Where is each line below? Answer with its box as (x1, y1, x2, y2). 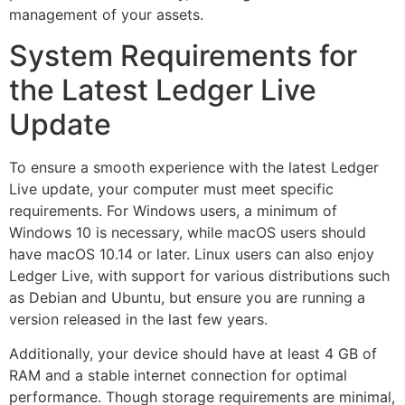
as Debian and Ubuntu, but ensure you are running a (9, 287, 365, 306)
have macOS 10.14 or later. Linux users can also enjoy (9, 244, 374, 263)
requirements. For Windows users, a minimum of (9, 201, 337, 220)
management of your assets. (9, 5, 203, 24)
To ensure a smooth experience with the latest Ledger (9, 157, 379, 176)
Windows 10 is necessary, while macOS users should (9, 222, 366, 241)
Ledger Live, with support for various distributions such (9, 266, 390, 285)
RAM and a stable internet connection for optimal (9, 365, 347, 384)
